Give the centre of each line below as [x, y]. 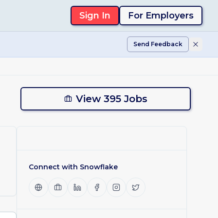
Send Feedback [158, 44]
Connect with [54, 167]
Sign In [95, 16]
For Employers [161, 16]
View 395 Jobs [111, 99]
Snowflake [99, 167]
